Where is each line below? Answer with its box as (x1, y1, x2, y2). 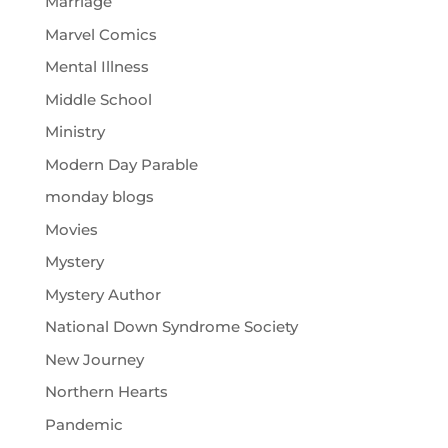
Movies (44, 219, 98, 239)
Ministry (44, 122, 105, 142)
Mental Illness (44, 57, 149, 77)
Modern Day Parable (44, 154, 198, 174)
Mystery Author (44, 284, 161, 304)
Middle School (44, 89, 152, 109)
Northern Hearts (44, 382, 168, 402)
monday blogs (44, 187, 154, 207)
